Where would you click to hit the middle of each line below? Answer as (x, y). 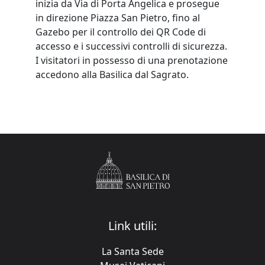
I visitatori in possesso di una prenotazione (132, 60)
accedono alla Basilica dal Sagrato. (112, 75)
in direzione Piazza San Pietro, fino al (118, 18)
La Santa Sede (132, 251)
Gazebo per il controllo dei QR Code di (121, 32)
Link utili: (132, 225)
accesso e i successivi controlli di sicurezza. (131, 46)
